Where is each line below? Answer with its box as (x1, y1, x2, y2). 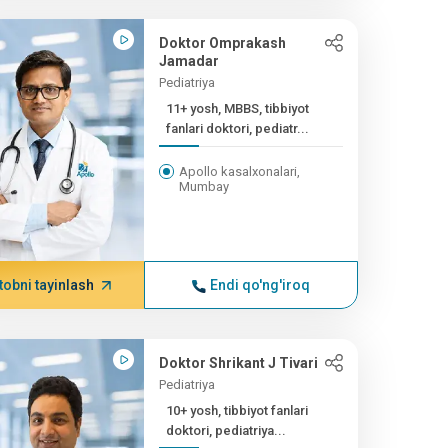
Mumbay (178, 179, 229, 194)
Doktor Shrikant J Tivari (158, 355, 318, 371)
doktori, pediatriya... (165, 423, 286, 438)
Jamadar (158, 53, 219, 69)
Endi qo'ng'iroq (209, 277, 310, 293)
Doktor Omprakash (158, 35, 286, 51)
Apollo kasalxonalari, (178, 164, 300, 179)
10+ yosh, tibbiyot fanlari (165, 403, 308, 418)
